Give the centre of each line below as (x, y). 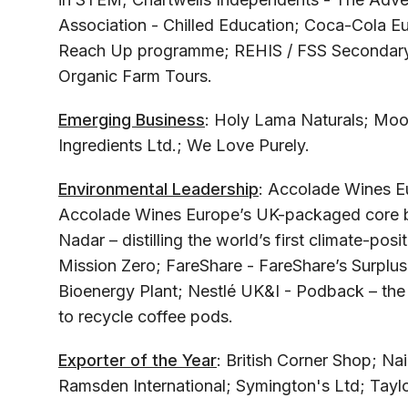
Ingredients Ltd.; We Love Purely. (184, 146)
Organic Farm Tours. (135, 76)
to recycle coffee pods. (146, 317)
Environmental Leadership (158, 189)
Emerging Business (132, 120)
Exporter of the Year (138, 361)
